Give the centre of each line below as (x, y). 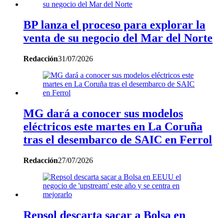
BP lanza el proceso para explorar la (114, 25)
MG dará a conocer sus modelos (103, 113)
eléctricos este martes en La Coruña (113, 126)
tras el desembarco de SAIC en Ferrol (118, 139)
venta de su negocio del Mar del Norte (118, 38)
